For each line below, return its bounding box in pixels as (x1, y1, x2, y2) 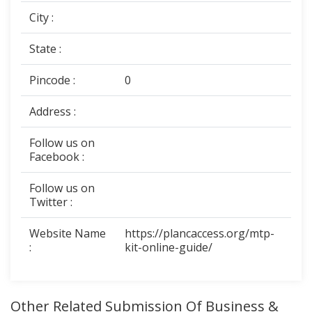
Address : (29, 104, 76, 119)
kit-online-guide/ (125, 240, 212, 255)
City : (29, 10, 54, 25)
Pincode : (29, 72, 75, 88)
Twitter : (29, 194, 72, 210)
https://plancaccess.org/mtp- (125, 226, 274, 241)
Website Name (29, 226, 106, 241)
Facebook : (29, 149, 84, 164)
